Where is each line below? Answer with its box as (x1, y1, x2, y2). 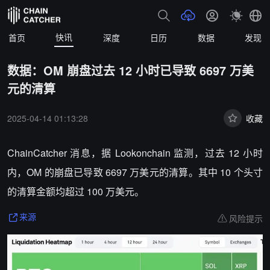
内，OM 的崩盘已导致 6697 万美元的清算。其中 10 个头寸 (7, 165, 263, 179)
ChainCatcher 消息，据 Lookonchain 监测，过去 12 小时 (7, 146, 263, 160)
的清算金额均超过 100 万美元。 (7, 184, 144, 198)
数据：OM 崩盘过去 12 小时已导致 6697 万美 (7, 61, 254, 79)
